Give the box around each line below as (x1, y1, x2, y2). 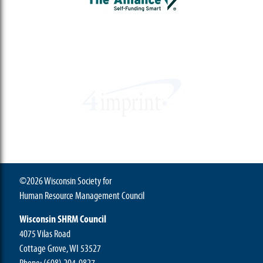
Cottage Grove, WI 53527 (19, 242, 101, 255)
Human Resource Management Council (19, 189, 144, 202)
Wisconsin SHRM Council (19, 213, 106, 225)
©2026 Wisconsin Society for (19, 174, 112, 187)
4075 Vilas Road (19, 227, 70, 240)
